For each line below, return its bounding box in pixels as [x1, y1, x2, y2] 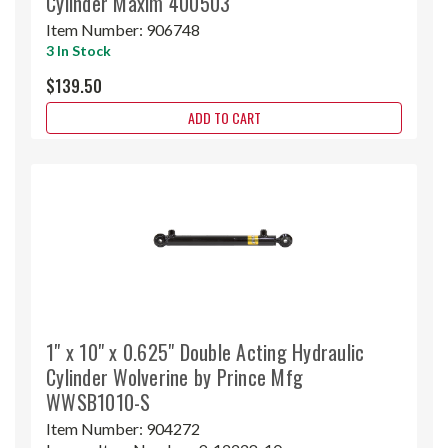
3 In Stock [46, 41, 111, 59]
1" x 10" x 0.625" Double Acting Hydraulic [46, 336, 365, 367]
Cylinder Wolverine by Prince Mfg [46, 361, 303, 392]
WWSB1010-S [46, 386, 151, 417]
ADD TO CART [187, 106, 261, 128]
